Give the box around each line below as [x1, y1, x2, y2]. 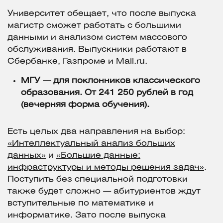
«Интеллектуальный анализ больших [7, 140, 175, 148]
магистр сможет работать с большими [7, 22, 181, 30]
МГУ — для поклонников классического [21, 77, 200, 85]
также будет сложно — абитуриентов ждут [7, 188, 201, 196]
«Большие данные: [56, 152, 140, 160]
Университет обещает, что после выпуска [7, 10, 196, 18]
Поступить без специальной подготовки [7, 176, 188, 184]
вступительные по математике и [7, 200, 154, 208]
